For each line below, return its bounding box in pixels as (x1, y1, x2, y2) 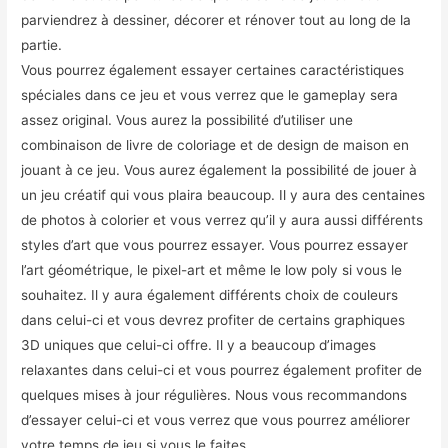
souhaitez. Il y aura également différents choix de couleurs (21, 287, 399, 304)
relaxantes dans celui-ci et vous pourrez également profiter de (21, 362, 423, 379)
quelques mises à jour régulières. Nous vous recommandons (21, 387, 408, 404)
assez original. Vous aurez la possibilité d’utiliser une (21, 112, 354, 129)
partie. (21, 37, 63, 54)
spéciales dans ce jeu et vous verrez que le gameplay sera (21, 87, 399, 104)
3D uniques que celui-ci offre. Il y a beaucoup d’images (21, 337, 377, 354)
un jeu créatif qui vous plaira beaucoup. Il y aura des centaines (21, 187, 426, 204)
